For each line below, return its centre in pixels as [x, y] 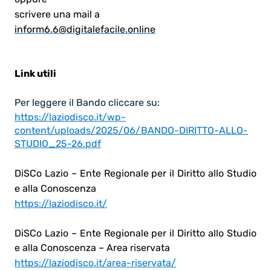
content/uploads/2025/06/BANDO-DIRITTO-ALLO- [131, 130]
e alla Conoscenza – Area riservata [92, 247]
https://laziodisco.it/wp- [70, 117]
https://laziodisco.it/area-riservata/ [95, 263]
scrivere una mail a [57, 14]
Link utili [35, 73]
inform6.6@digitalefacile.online [85, 29]
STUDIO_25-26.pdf [58, 143]
